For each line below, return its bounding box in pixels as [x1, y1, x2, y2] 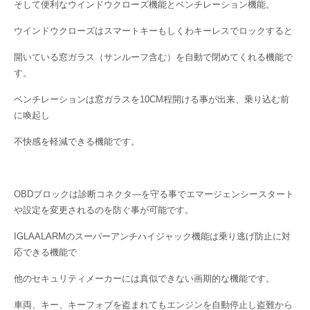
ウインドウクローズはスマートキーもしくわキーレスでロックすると [14, 26, 293, 36]
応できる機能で [14, 247, 77, 257]
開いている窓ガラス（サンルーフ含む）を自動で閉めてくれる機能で [14, 52, 293, 62]
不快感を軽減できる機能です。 [14, 136, 140, 147]
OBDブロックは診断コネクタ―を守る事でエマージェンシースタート [14, 189, 294, 199]
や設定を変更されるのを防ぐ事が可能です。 [14, 205, 194, 215]
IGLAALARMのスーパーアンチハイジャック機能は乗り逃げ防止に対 [14, 231, 291, 241]
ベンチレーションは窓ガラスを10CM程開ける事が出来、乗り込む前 [14, 94, 289, 104]
